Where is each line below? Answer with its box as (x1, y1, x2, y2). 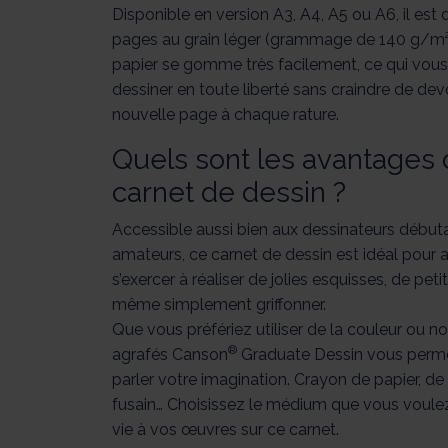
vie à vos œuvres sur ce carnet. (112, 420, 339, 440)
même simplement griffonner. (112, 295, 330, 315)
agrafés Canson (112, 345, 228, 365)
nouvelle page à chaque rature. (112, 105, 339, 125)
